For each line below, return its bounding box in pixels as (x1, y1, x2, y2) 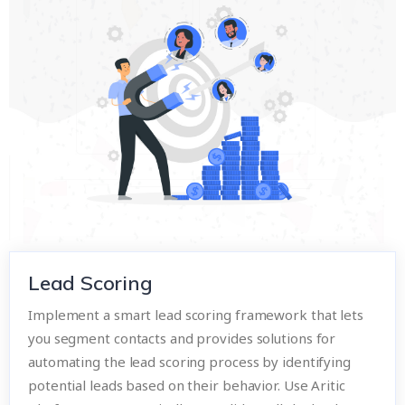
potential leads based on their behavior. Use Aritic (28, 375, 345, 394)
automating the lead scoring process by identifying (28, 352, 351, 371)
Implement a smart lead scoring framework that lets (28, 305, 363, 324)
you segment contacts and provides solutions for (28, 328, 336, 347)
